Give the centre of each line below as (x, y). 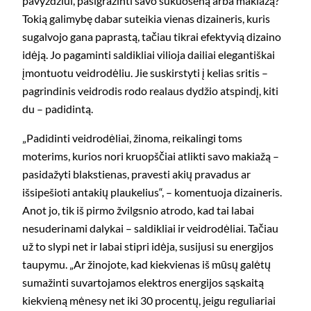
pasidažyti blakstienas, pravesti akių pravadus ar (136, 174)
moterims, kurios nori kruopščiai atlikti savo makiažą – (151, 156)
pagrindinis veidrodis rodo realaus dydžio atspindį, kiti (150, 90)
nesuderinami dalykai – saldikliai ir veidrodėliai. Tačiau (150, 228)
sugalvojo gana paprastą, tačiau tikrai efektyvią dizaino (152, 36)
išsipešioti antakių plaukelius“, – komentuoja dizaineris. (152, 192)
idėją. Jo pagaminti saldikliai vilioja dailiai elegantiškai (149, 54)
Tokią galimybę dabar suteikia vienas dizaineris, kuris (146, 18)
